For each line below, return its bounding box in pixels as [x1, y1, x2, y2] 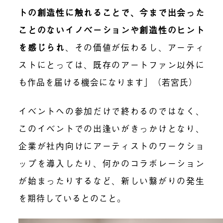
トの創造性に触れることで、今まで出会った [18, 5, 205, 18]
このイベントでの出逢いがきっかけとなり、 [18, 122, 205, 135]
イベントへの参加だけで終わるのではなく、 [18, 105, 205, 117]
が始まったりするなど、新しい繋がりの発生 [18, 174, 205, 187]
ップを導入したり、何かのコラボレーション [18, 157, 205, 170]
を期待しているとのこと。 [18, 192, 126, 205]
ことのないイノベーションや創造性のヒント [18, 23, 205, 36]
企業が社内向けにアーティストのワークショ [18, 139, 205, 152]
